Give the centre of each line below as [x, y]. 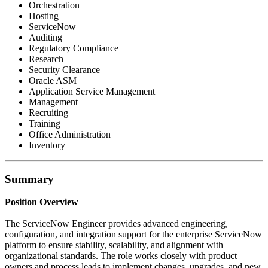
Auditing [45, 37]
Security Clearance [64, 69]
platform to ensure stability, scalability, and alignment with [114, 245]
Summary [29, 179]
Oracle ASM [53, 80]
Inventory [47, 145]
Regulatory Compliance [74, 48]
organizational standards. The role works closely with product [121, 256]
